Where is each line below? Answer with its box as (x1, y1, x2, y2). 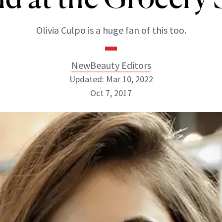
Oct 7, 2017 (90, 87, 132, 99)
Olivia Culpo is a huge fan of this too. (36, 24, 186, 36)
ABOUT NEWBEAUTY (19, 142, 97, 150)
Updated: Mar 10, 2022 (69, 73, 153, 85)
